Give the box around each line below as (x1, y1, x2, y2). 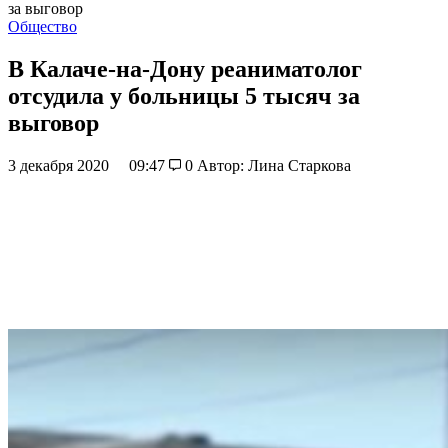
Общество (8, 18, 77, 35)
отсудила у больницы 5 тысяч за (8, 82, 360, 109)
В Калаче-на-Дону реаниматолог (8, 55, 362, 82)
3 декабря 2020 (8, 156, 113, 174)
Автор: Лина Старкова (196, 156, 351, 174)
